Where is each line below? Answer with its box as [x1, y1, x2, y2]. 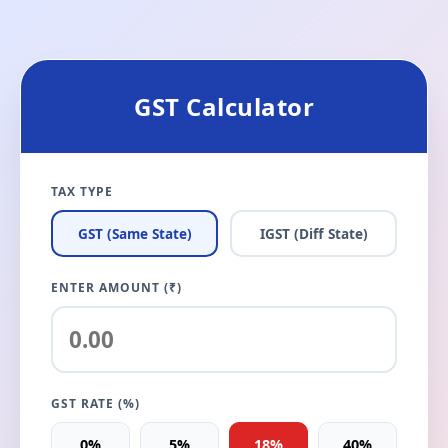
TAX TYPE [51, 183, 113, 200]
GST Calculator [134, 90, 314, 123]
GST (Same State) [77, 224, 192, 243]
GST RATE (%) [51, 395, 140, 412]
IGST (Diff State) [259, 224, 368, 243]
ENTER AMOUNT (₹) [51, 279, 182, 296]
